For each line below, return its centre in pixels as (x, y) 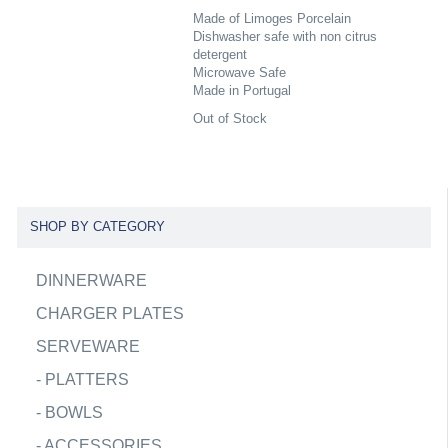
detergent (219, 54)
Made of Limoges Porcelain (271, 18)
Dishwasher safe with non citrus (284, 36)
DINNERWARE (91, 280)
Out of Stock (229, 118)
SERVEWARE (87, 346)
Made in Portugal (241, 90)
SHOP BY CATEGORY (97, 227)
